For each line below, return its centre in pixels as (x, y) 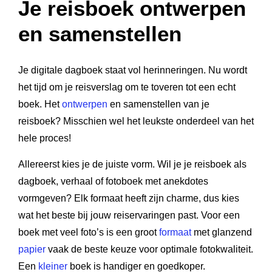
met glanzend (222, 232)
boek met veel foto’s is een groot (89, 232)
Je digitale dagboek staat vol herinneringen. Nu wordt (133, 70)
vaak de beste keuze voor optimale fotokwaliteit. (149, 249)
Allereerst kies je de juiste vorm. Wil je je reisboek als (132, 164)
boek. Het (40, 104)
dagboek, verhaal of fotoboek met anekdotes (113, 181)
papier (32, 249)
